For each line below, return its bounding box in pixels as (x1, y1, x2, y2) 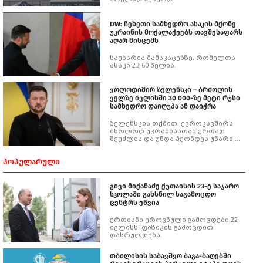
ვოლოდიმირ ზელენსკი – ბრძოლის (110, 86, 232, 94)
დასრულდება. (110, 232, 162, 238)
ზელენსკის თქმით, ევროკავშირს (110, 120, 233, 127)
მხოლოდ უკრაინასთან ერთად (110, 128, 225, 134)
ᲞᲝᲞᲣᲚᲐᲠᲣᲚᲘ (3, 157, 60, 167)
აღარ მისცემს (110, 36, 159, 45)
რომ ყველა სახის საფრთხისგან (110, 143, 228, 150)
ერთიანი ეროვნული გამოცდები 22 (110, 217, 238, 223)
